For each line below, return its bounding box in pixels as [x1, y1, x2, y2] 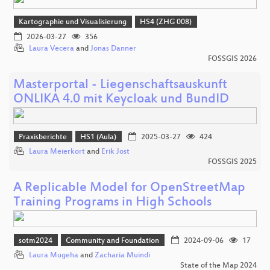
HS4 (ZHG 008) [140, 18, 192, 27]
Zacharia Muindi [95, 251, 150, 260]
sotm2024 [19, 236, 53, 245]
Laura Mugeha [29, 251, 78, 260]
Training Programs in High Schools [13, 195, 212, 211]
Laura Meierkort [29, 148, 85, 157]
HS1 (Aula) [80, 133, 117, 142]
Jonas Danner [90, 44, 136, 53]
